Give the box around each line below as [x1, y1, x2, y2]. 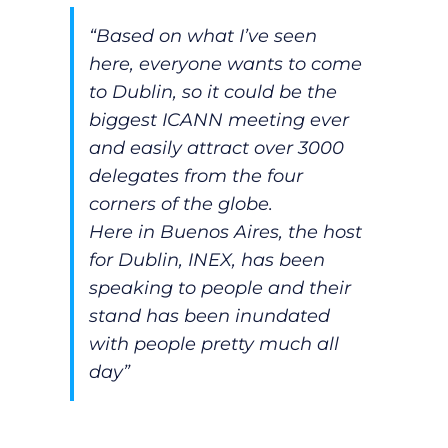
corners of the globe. [88, 192, 273, 215]
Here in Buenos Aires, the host [88, 220, 362, 243]
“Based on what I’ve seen [88, 24, 317, 47]
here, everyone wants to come [88, 52, 362, 75]
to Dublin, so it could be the [88, 80, 337, 103]
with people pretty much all [88, 332, 339, 355]
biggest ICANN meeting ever [88, 108, 349, 131]
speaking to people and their [88, 276, 351, 299]
